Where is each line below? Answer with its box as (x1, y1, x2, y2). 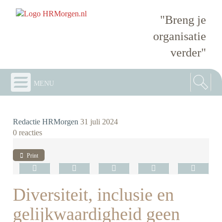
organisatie (153, 29, 206, 43)
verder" (170, 46, 206, 59)
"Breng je (160, 13, 206, 26)
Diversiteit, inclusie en (13, 185, 174, 205)
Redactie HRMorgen (13, 117, 79, 126)
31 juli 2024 (80, 117, 118, 126)
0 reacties (13, 128, 43, 137)
